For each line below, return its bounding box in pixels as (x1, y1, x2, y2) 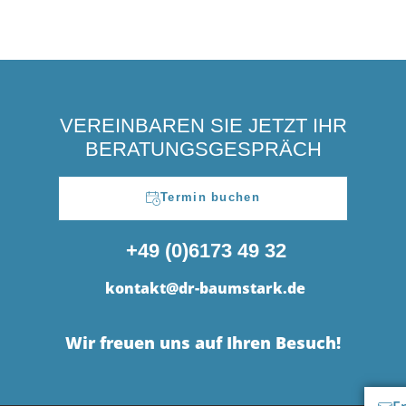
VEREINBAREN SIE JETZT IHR (59, 114, 347, 137)
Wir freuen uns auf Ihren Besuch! (65, 332, 341, 354)
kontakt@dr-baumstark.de (104, 278, 305, 298)
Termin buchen (160, 190, 260, 204)
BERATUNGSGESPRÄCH (84, 138, 322, 160)
